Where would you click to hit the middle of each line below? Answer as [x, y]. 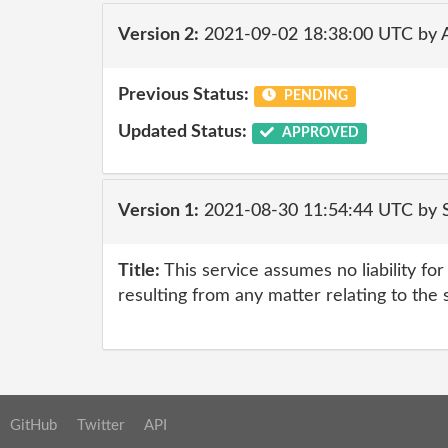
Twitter [100, 425]
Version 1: [158, 211]
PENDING [314, 95]
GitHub [33, 425]
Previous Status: [183, 94]
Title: [139, 270]
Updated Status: [182, 132]
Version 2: [158, 35]
